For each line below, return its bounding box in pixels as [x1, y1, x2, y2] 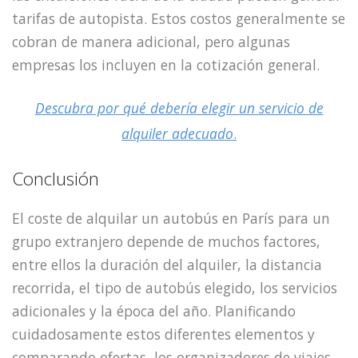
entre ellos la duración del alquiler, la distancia [12, 255, 322, 275]
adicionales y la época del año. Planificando [12, 301, 296, 321]
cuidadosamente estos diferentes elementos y [12, 324, 315, 344]
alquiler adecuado [121, 124, 233, 144]
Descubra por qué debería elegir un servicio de [34, 98, 324, 118]
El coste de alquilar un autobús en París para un [12, 209, 330, 229]
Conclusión [12, 166, 104, 192]
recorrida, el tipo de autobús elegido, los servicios [12, 278, 337, 298]
